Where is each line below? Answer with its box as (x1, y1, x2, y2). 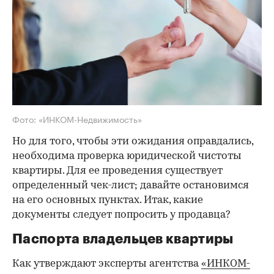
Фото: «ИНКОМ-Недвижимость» (12, 112, 142, 126)
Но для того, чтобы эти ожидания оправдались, (12, 136, 253, 147)
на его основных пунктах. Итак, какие (12, 195, 203, 206)
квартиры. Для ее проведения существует (12, 166, 223, 177)
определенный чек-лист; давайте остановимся (12, 180, 249, 191)
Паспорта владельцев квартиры (12, 232, 234, 246)
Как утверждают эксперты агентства (12, 259, 201, 270)
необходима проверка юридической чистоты (12, 151, 242, 162)
